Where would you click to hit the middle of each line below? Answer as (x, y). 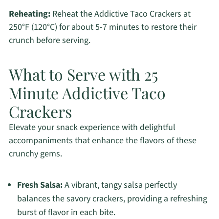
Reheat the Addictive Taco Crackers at (120, 14)
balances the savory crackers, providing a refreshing (112, 199)
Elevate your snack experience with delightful (92, 128)
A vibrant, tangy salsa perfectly (120, 185)
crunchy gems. (35, 154)
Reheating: (29, 14)
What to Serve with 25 (83, 74)
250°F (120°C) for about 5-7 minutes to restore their (102, 27)
